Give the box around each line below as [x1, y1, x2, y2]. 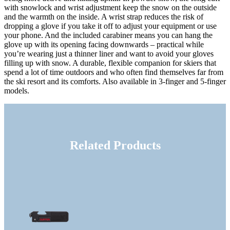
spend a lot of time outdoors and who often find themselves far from [4, 68, 223, 77]
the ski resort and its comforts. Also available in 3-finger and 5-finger [4, 77, 226, 86]
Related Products [69, 139, 161, 152]
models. [4, 86, 29, 95]
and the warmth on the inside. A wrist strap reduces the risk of [4, 12, 203, 22]
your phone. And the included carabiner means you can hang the [4, 31, 213, 40]
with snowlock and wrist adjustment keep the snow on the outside [4, 3, 217, 12]
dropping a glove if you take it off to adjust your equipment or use [4, 22, 217, 31]
